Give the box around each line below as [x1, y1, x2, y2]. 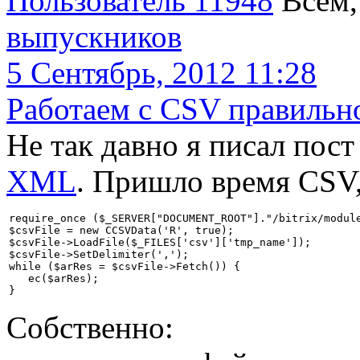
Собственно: [6, 309, 174, 345]
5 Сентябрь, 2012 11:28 [6, 55, 317, 90]
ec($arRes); [9, 272, 99, 284]
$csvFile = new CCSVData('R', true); [9, 223, 234, 236]
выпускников [6, 18, 182, 54]
